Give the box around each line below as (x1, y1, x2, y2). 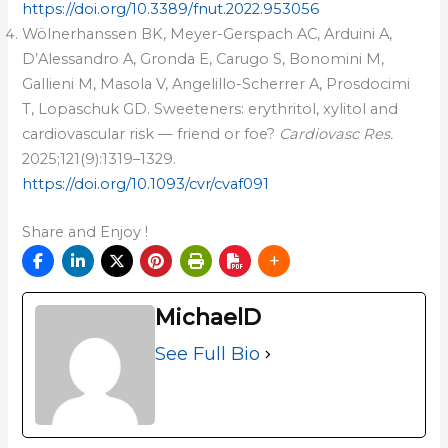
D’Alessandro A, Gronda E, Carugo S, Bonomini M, (22, 49, 385, 68)
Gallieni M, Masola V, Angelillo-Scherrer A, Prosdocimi (22, 74, 411, 93)
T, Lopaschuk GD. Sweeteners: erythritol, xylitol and (22, 99, 399, 118)
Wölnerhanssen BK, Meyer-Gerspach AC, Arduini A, (22, 24, 393, 43)
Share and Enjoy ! (22, 223, 149, 242)
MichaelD (155, 303, 262, 331)
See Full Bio (155, 342, 261, 365)
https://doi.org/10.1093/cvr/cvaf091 (22, 174, 270, 193)
